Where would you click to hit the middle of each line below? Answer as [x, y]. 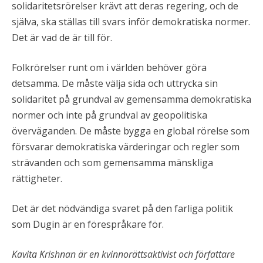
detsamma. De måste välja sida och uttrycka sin [115, 83]
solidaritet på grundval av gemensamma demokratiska [131, 99]
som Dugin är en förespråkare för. [88, 224]
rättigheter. [37, 178]
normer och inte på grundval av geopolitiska [109, 115]
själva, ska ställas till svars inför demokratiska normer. [131, 21]
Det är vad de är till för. [62, 37]
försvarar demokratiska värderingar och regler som [126, 146]
